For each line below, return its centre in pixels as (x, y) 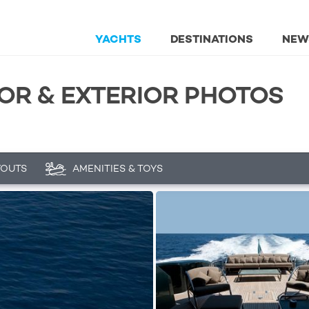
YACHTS (118, 39)
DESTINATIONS (212, 39)
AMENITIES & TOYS (117, 168)
